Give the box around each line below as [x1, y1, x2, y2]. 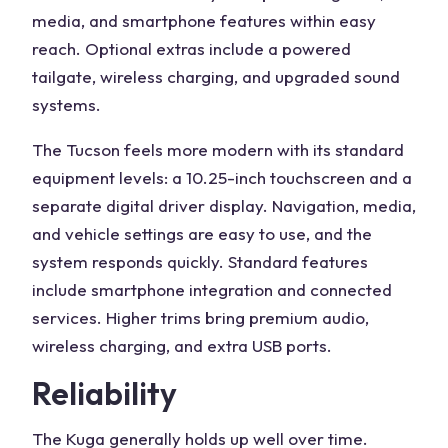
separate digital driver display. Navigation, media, [32, 195, 416, 216]
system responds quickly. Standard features [32, 251, 368, 272]
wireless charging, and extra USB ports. [32, 335, 332, 356]
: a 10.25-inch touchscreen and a [164, 167, 412, 188]
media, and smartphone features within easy [32, 10, 376, 31]
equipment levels [32, 167, 164, 188]
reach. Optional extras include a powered [32, 38, 351, 59]
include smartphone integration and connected [32, 279, 392, 300]
